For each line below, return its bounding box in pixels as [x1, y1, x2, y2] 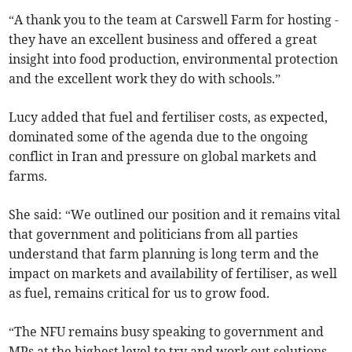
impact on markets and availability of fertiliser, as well [9, 266, 338, 282]
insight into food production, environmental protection [9, 51, 339, 68]
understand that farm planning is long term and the [9, 246, 320, 262]
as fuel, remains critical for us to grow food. [9, 285, 270, 302]
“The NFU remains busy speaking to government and [9, 324, 324, 340]
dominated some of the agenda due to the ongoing [9, 129, 309, 145]
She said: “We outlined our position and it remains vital [9, 207, 341, 223]
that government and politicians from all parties [9, 226, 299, 243]
